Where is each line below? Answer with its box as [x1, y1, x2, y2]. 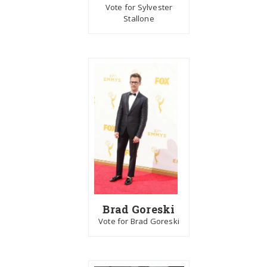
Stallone [123, 13, 154, 24]
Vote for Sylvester [105, 1, 173, 13]
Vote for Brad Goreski [98, 216, 180, 227]
